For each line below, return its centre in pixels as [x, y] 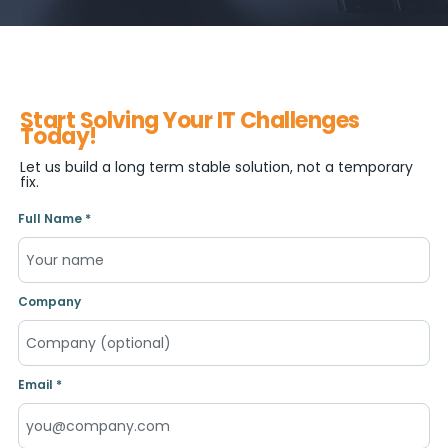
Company [49, 302]
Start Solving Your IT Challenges [190, 121]
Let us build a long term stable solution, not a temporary [216, 167]
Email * [40, 385]
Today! [58, 137]
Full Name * [54, 219]
